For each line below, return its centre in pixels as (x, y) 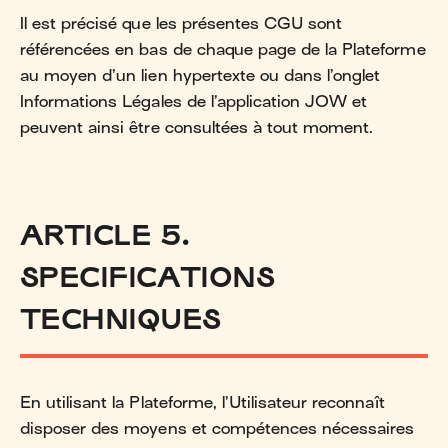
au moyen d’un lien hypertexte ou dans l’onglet (200, 75)
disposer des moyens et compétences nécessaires (217, 428)
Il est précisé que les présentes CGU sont (181, 23)
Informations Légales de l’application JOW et (194, 101)
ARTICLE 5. (105, 234)
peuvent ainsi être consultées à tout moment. (197, 127)
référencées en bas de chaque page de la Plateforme (223, 49)
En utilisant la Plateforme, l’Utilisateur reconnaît (202, 402)
